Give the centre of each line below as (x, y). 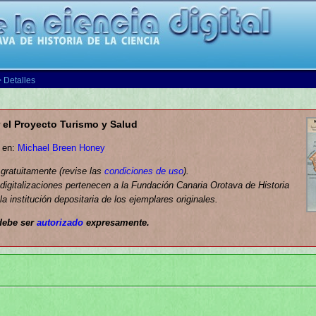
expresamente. (116, 223)
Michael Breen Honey (61, 148)
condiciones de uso (144, 171)
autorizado (60, 223)
